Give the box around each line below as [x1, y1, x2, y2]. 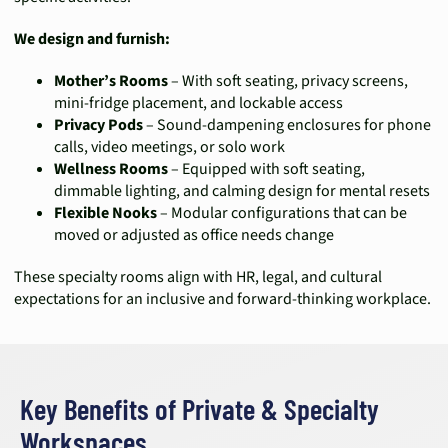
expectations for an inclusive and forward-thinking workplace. [14, 288, 431, 310]
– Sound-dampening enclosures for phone [143, 114, 431, 136]
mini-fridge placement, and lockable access [54, 92, 343, 114]
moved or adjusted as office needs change [54, 224, 334, 246]
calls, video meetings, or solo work [54, 136, 285, 158]
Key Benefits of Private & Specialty [20, 391, 379, 426]
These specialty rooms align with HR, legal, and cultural [14, 266, 382, 288]
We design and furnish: [14, 28, 170, 50]
